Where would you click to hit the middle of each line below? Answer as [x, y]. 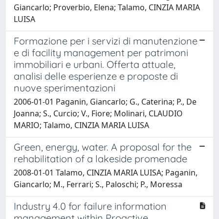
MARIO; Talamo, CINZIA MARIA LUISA [81, 125]
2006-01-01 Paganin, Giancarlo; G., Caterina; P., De [105, 101]
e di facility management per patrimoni [101, 52]
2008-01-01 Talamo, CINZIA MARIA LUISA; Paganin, [106, 172]
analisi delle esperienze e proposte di [96, 76]
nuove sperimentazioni [65, 88]
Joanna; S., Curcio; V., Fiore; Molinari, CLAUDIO [98, 113]
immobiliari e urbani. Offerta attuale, [95, 64]
